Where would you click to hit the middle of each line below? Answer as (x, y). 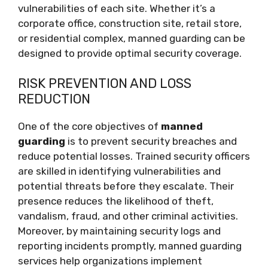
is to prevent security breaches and (151, 141)
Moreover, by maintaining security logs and (119, 231)
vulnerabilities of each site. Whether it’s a (117, 8)
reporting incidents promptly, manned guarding (130, 246)
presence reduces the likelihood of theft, (116, 201)
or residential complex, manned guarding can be (132, 38)
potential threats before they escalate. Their (126, 186)
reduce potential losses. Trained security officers (134, 156)
